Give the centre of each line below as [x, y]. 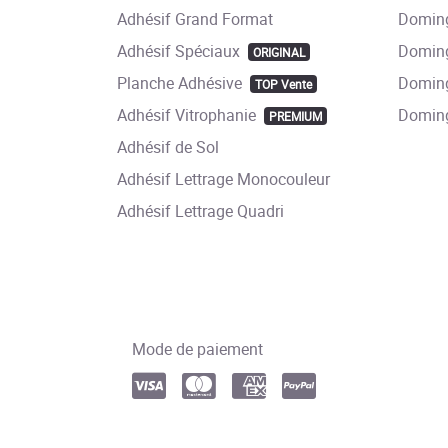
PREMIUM [295, 116]
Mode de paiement [197, 349]
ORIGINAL [278, 52]
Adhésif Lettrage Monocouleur [223, 179]
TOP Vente [283, 84]
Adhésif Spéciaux [178, 51]
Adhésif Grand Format [195, 19]
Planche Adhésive [179, 83]
